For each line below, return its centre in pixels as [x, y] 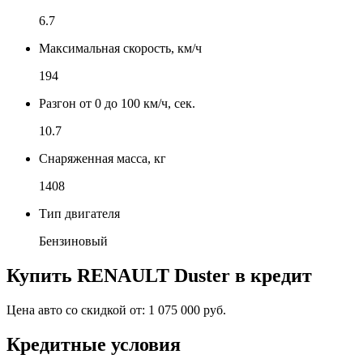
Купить [42, 275]
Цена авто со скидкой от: [77, 310]
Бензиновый [73, 241]
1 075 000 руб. [187, 310]
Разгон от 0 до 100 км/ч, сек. [117, 103]
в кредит [271, 275]
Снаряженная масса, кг [102, 158]
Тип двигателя [79, 213]
